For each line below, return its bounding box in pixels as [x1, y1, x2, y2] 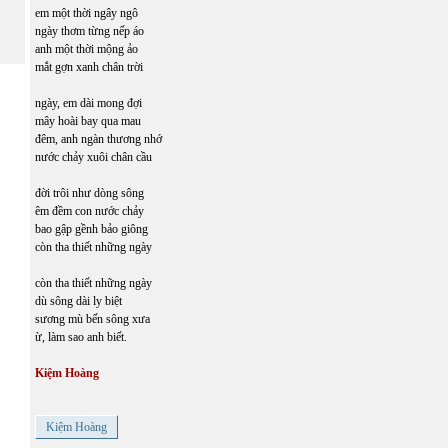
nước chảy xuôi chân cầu [35, 149, 152, 164]
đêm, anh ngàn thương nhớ [35, 131, 162, 146]
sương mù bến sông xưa [35, 311, 150, 326]
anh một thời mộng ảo [35, 41, 138, 56]
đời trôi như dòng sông [35, 185, 144, 200]
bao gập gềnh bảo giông [35, 221, 148, 236]
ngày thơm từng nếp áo [35, 23, 144, 38]
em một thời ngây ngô [35, 5, 138, 20]
